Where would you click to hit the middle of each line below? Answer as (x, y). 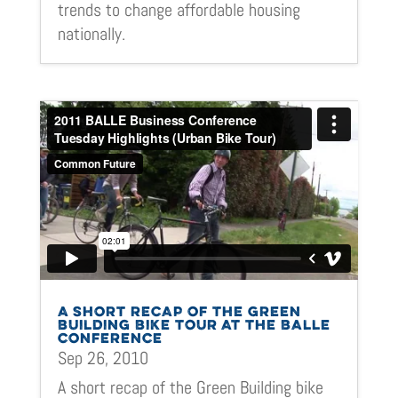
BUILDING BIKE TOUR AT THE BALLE (194, 326)
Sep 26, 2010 (103, 358)
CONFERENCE (110, 339)
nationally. (91, 33)
